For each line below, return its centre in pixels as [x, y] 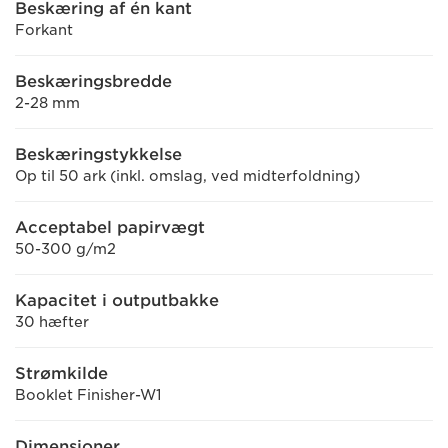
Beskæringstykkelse [98, 154]
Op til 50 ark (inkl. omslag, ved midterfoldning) [187, 176]
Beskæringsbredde [93, 81]
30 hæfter [52, 322]
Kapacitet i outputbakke [117, 300]
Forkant [44, 30]
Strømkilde [61, 373]
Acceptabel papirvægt [110, 227]
